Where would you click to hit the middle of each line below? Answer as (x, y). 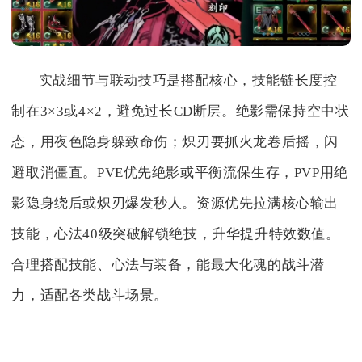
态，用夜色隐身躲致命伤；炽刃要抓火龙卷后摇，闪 (175, 141)
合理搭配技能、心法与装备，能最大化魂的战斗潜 (168, 264)
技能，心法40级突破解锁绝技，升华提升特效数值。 (176, 234)
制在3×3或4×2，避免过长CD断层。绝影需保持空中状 (181, 111)
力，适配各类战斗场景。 (90, 295)
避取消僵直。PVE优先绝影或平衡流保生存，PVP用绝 (180, 172)
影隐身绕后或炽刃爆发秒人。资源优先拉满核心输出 (175, 203)
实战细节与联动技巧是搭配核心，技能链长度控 (188, 80)
